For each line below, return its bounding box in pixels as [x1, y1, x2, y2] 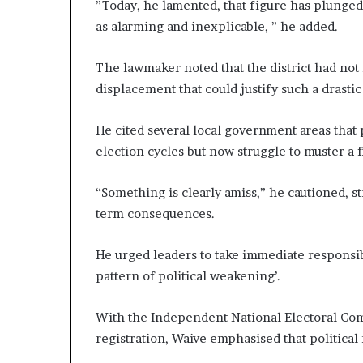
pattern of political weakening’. [96, 268, 280, 284]
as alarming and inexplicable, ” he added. [96, 19, 338, 35]
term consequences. [96, 206, 215, 222]
